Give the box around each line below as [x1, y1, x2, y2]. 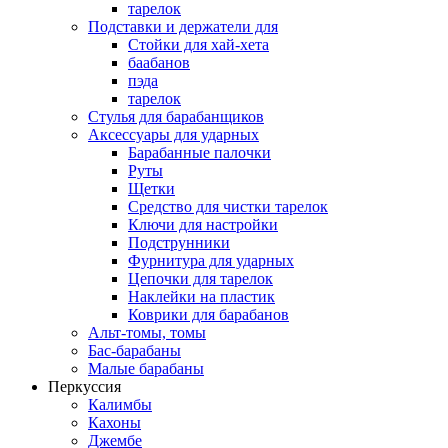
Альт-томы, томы [88, 323, 206, 341]
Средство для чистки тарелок [128, 197, 328, 215]
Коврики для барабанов [128, 305, 289, 323]
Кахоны [88, 413, 141, 431]
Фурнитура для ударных [128, 251, 294, 269]
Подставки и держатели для [88, 17, 278, 35]
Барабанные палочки [128, 143, 271, 161]
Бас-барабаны [88, 341, 181, 359]
